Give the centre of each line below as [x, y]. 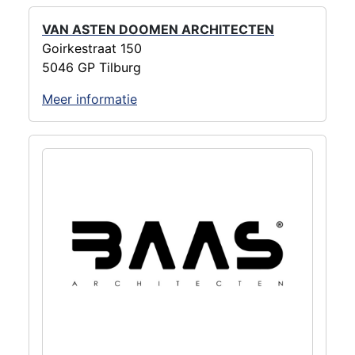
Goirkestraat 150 [92, 48]
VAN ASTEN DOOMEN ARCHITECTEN [158, 29]
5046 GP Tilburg [92, 67]
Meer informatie [90, 99]
